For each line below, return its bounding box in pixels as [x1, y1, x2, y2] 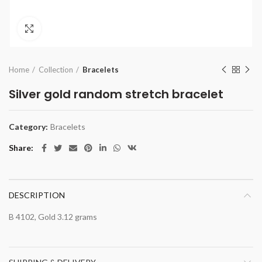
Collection [39, 65, 73, 74]
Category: [9, 122, 50, 132]
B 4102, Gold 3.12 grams [9, 212, 97, 222]
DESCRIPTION [9, 190, 65, 200]
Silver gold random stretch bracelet [9, 86, 223, 102]
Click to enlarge [41, 24, 99, 33]
